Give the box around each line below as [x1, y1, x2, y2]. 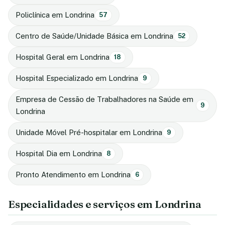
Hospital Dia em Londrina [16, 149, 102, 158]
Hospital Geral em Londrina [16, 52, 109, 61]
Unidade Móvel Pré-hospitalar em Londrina [16, 128, 162, 137]
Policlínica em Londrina [16, 10, 94, 19]
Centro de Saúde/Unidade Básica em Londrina [16, 31, 173, 40]
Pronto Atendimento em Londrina [16, 170, 131, 179]
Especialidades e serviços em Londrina [8, 197, 201, 210]
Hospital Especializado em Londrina [16, 73, 138, 82]
